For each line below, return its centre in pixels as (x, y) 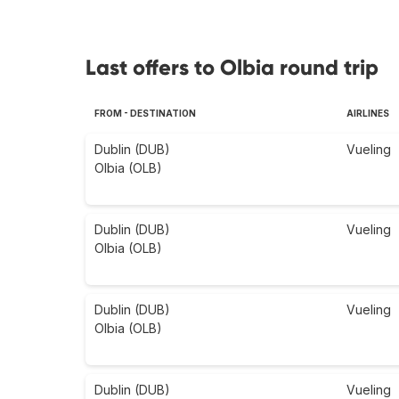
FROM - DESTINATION (145, 114)
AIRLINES (368, 114)
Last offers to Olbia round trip (232, 68)
